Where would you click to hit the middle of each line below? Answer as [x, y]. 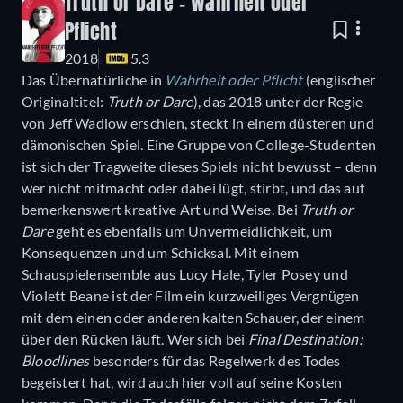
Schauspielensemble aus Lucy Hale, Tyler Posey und [185, 273]
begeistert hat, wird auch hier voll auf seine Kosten [182, 381]
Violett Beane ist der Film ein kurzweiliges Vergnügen [191, 295]
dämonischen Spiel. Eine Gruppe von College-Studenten [199, 144]
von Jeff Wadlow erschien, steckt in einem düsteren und [198, 122]
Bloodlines [56, 360]
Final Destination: [305, 338]
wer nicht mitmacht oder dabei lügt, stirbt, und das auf [193, 187]
